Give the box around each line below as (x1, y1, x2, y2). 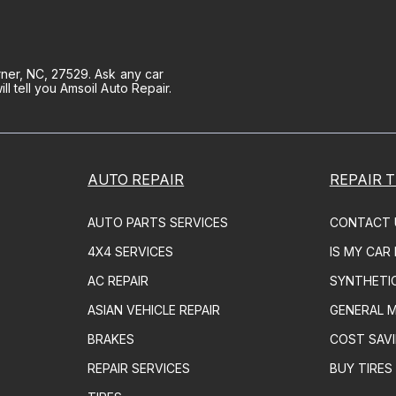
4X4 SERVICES (88, 243, 174, 259)
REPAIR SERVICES (88, 360, 191, 376)
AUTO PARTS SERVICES (88, 214, 229, 230)
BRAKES (88, 331, 135, 346)
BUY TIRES (329, 360, 392, 376)
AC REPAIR (88, 272, 149, 288)
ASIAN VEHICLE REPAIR (88, 301, 221, 317)
